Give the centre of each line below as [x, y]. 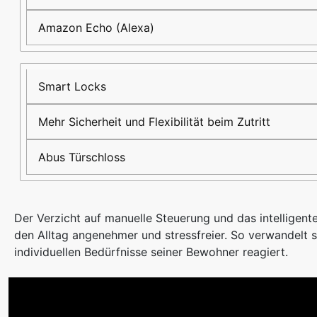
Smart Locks [72, 87]
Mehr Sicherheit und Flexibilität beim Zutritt [154, 122]
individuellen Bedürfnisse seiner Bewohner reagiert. [151, 252]
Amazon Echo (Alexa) [96, 28]
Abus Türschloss [82, 157]
